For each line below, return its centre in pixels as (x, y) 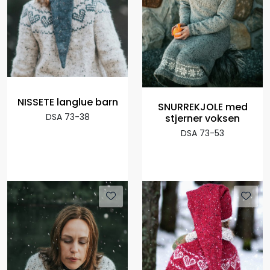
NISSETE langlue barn (67, 102)
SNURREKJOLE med (202, 107)
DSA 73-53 (202, 133)
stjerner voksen (202, 118)
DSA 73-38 (67, 117)
